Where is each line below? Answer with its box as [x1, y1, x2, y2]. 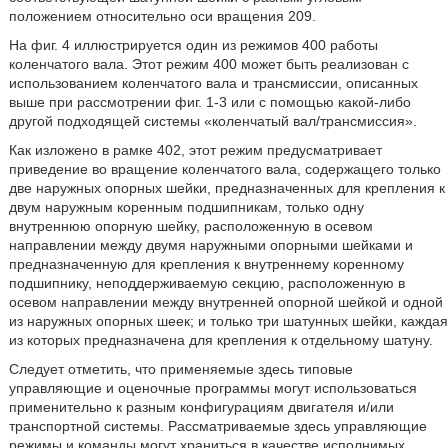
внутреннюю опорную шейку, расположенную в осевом [8, 218, 373, 234]
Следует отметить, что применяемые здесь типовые [8, 361, 353, 377]
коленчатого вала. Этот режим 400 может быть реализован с [8, 56, 409, 72]
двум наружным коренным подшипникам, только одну [8, 199, 364, 215]
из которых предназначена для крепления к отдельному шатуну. [8, 332, 433, 348]
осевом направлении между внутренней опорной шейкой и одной [8, 294, 443, 310]
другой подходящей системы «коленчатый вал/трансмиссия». [8, 113, 417, 129]
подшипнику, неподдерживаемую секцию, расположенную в [8, 275, 405, 291]
